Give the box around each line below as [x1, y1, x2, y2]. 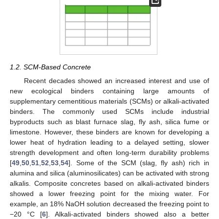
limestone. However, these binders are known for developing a [10, 128, 209, 136]
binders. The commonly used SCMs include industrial [10, 107, 209, 115]
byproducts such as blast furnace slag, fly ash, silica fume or [10, 117, 209, 126]
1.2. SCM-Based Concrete [10, 63, 91, 71]
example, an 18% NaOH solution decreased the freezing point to [10, 199, 209, 208]
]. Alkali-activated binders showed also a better [45, 210, 209, 218]
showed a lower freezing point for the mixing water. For [10, 189, 209, 197]
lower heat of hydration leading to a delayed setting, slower [10, 138, 209, 146]
